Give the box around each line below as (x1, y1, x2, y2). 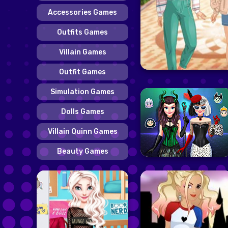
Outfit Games (59, 67, 106, 76)
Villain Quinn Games (47, 127, 118, 136)
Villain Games (59, 47, 106, 56)
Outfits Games (57, 27, 108, 37)
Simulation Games (50, 87, 115, 96)
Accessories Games (48, 8, 117, 17)
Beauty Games (56, 147, 108, 156)
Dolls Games (61, 107, 104, 116)
